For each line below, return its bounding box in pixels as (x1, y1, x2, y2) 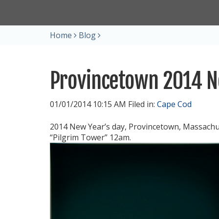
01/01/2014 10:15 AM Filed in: (50, 99, 157, 109)
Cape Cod (157, 99, 192, 109)
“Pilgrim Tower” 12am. (50, 132, 131, 143)
